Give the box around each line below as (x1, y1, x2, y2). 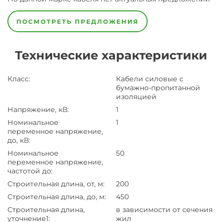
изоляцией (116, 92, 157, 101)
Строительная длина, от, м (7, 179, 103, 188)
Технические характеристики (15, 48, 207, 62)
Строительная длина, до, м (7, 192, 105, 201)
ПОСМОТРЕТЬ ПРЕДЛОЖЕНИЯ (16, 17, 139, 25)
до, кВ (7, 136, 29, 145)
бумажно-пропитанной (116, 83, 200, 92)
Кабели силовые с (116, 74, 183, 83)
